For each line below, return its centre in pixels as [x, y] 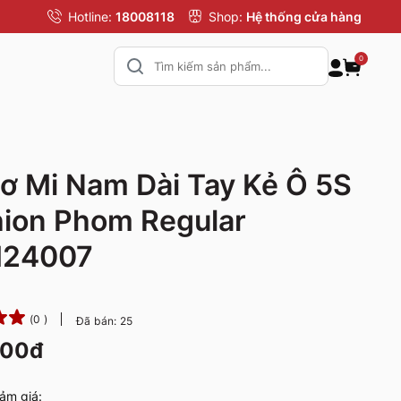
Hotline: [92, 17]
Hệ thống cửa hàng [304, 17]
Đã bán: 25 [105, 321]
